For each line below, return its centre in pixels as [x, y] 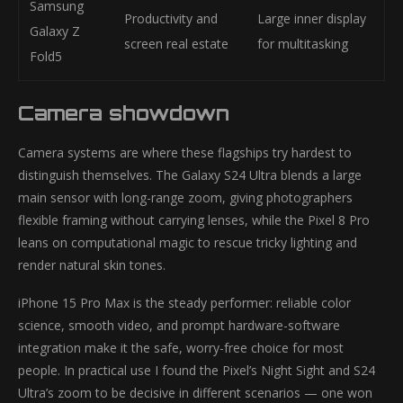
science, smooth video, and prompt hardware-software [179, 325]
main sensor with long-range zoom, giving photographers [185, 197]
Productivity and [171, 18]
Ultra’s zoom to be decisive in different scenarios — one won [195, 393]
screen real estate [176, 44]
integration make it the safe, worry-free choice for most [181, 348]
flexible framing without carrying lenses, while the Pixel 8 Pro [194, 220]
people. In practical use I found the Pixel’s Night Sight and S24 [197, 370]
